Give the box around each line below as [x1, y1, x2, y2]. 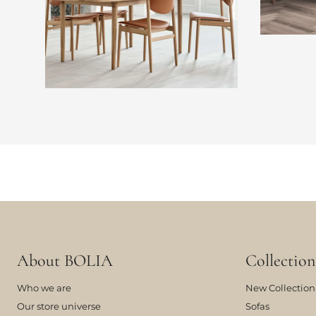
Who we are [17, 282, 71, 293]
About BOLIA [17, 250, 113, 271]
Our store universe [17, 300, 101, 312]
